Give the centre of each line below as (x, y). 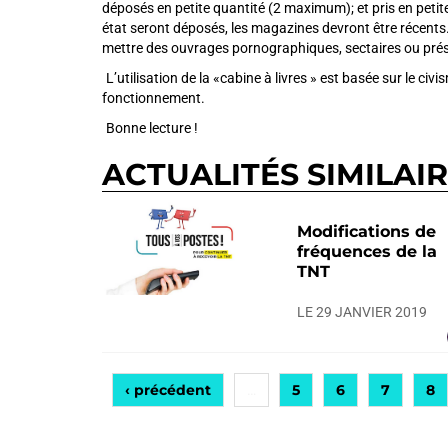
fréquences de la (367, 251)
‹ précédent (168, 390)
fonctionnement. (153, 98)
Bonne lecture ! (152, 128)
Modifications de (366, 231)
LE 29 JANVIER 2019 (362, 312)
